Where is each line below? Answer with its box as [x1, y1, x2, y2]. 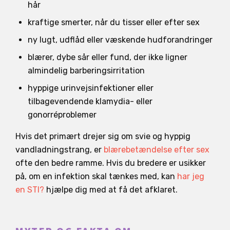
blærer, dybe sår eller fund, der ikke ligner [28, 52, 187, 62]
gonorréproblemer [28, 109, 97, 120]
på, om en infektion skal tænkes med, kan [15, 171, 177, 181]
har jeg [177, 171, 204, 181]
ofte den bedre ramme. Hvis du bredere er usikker [15, 158, 206, 168]
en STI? [15, 184, 44, 195]
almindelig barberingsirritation [28, 65, 145, 75]
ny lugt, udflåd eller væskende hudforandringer [28, 34, 213, 45]
